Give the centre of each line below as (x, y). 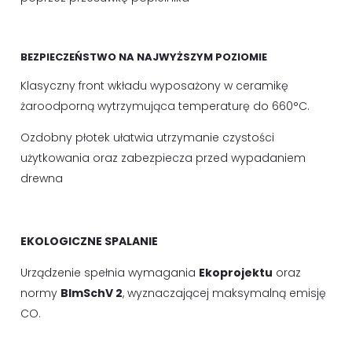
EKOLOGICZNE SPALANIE (89, 241)
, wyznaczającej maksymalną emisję (224, 293)
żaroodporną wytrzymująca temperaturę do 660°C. (165, 106)
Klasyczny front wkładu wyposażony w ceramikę (154, 86)
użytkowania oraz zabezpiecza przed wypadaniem (163, 158)
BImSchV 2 (92, 293)
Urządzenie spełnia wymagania (110, 273)
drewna (42, 178)
